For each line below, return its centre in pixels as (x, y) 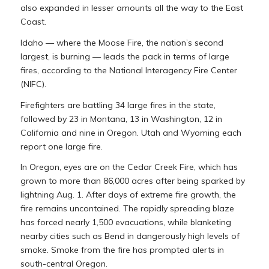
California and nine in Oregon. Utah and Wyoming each (131, 132)
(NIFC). (33, 84)
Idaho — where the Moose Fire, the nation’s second (122, 42)
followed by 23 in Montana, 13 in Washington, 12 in (121, 119)
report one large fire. (61, 146)
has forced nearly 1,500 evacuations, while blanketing (125, 222)
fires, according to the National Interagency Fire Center (128, 70)
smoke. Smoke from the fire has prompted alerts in (122, 250)
